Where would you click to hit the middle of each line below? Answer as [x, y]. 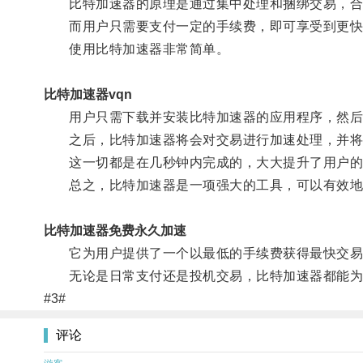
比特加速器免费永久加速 [115, 230]
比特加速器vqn [88, 94]
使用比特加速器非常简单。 [137, 49]
